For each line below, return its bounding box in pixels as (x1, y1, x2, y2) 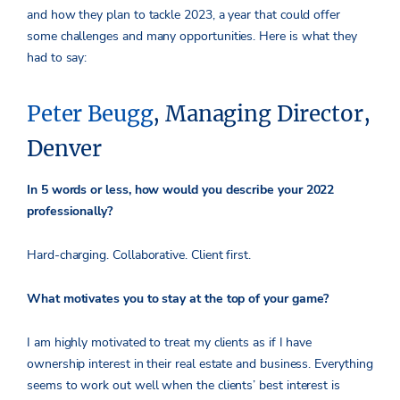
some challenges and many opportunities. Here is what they (27, 28, 358, 46)
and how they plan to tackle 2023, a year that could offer (27, 6, 341, 24)
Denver (27, 135, 103, 163)
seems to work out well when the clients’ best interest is (27, 377, 341, 395)
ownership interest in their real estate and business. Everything (27, 355, 373, 373)
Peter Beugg (27, 100, 154, 129)
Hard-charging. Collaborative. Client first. (27, 246, 251, 264)
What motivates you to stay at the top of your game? (27, 290, 333, 308)
